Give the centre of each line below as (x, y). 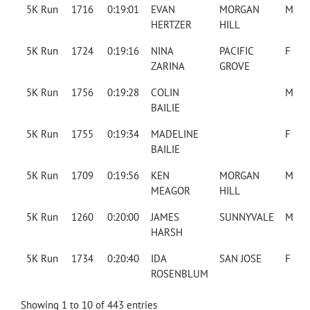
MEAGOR (170, 191)
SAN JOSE (240, 259)
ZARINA (167, 66)
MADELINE (174, 134)
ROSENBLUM (179, 274)
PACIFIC (236, 51)
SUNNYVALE (246, 217)
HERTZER (171, 25)
